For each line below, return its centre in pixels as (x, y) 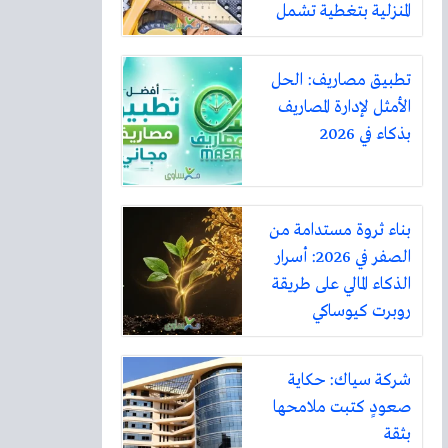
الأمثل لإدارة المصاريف (344, 107)
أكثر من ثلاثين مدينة (346, 38)
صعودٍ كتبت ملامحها (342, 407)
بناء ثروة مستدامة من (340, 230)
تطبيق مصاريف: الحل (341, 80)
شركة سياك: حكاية (349, 380)
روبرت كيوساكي (361, 311)
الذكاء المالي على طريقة (341, 284)
